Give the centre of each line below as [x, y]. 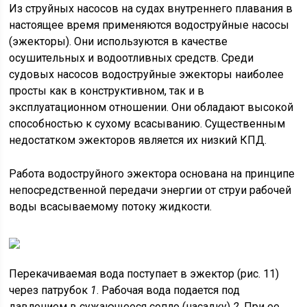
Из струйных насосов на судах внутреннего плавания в [151, 9]
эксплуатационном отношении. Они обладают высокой [151, 107]
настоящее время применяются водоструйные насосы [149, 25]
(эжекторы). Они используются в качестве [119, 41]
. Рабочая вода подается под [169, 290]
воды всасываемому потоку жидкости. [111, 207]
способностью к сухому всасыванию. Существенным [147, 124]
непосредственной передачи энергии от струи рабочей [150, 190]
